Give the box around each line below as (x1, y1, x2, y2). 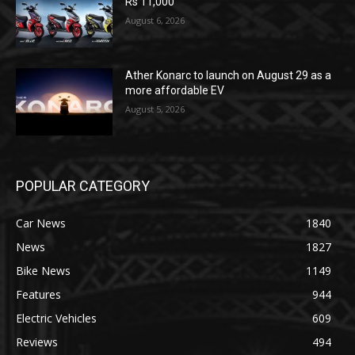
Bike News (16, 263, 71, 279)
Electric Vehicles (16, 311, 97, 326)
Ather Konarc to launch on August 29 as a (125, 68, 332, 82)
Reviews (16, 334, 58, 350)
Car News (16, 216, 66, 231)
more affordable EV (125, 83, 225, 97)
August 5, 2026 (125, 102, 185, 115)
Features (16, 287, 61, 303)
